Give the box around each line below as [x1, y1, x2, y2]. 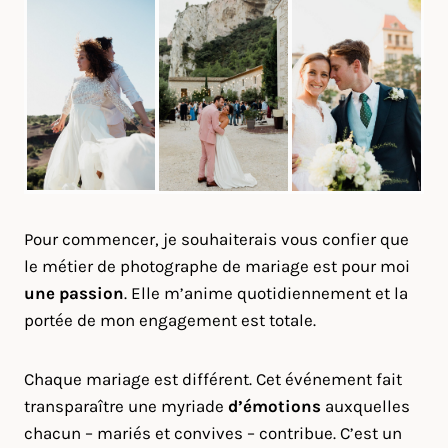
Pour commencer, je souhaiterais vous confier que [24, 229, 409, 249]
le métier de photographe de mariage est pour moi [24, 256, 410, 276]
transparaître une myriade [24, 396, 228, 416]
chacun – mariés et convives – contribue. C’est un [24, 423, 402, 443]
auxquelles [321, 396, 410, 416]
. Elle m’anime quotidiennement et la [124, 283, 408, 303]
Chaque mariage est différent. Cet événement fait [24, 369, 402, 389]
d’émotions [228, 396, 321, 416]
